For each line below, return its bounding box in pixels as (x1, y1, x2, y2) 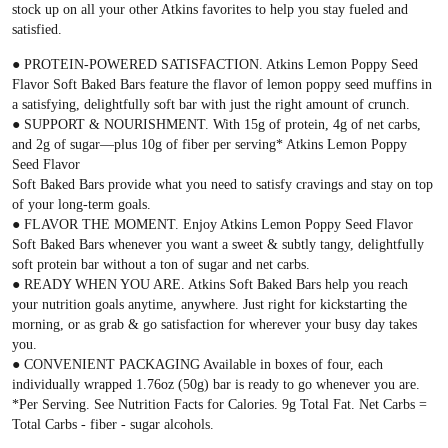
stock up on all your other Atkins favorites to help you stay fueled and (12, 2, 408, 17)
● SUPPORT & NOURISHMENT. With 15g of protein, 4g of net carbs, (12, 117, 421, 132)
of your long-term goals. (12, 197, 151, 212)
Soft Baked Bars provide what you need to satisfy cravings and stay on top (12, 177, 433, 192)
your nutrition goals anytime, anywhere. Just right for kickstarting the (12, 297, 407, 312)
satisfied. (12, 22, 62, 37)
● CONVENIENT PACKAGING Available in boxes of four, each (12, 357, 383, 372)
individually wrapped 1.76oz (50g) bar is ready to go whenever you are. (12, 377, 420, 392)
